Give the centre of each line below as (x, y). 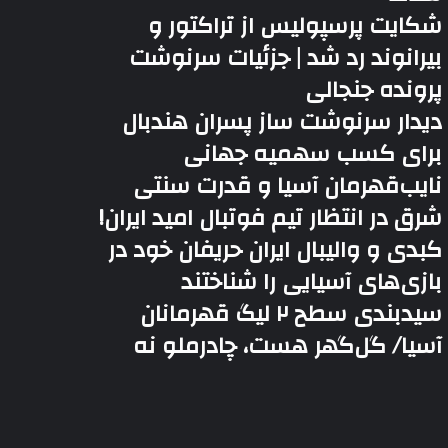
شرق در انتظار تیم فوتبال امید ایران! (271, 218)
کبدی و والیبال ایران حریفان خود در (275, 250)
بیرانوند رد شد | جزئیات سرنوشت (286, 58)
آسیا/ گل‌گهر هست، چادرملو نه (288, 346)
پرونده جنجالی (374, 90)
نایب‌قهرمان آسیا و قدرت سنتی (288, 186)
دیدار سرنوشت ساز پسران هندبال (282, 122)
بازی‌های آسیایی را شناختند (312, 282)
